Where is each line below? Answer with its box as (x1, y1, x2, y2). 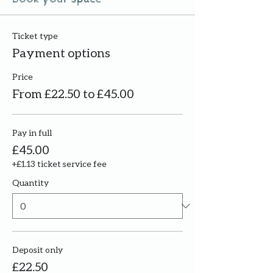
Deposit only (12, 244, 63, 255)
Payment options (12, 45, 110, 60)
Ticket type (12, 30, 58, 41)
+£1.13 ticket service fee (12, 158, 107, 169)
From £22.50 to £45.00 (12, 86, 134, 101)
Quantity (12, 177, 49, 188)
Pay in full (12, 127, 52, 138)
